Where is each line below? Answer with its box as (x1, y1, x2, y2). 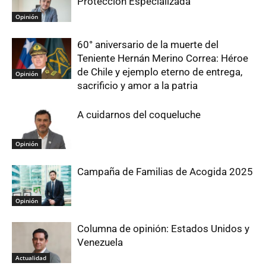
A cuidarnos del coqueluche (77, 108, 201, 121)
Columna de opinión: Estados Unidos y (77, 222, 249, 235)
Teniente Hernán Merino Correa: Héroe (77, 52, 248, 64)
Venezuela (77, 236, 123, 248)
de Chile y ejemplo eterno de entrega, (77, 65, 242, 78)
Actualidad (15, 253, 46, 262)
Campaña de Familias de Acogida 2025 (77, 165, 253, 178)
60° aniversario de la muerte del (77, 38, 218, 50)
